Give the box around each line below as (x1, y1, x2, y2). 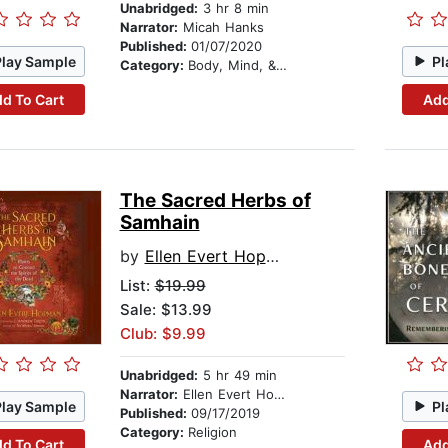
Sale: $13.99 (119, 300, 212, 320)
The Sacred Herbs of (119, 189, 311, 213)
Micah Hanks (177, 19, 264, 36)
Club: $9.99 (119, 324, 206, 344)
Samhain (119, 211, 200, 235)
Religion (187, 424, 237, 441)
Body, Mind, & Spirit (187, 57, 276, 74)
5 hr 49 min (197, 367, 277, 384)
